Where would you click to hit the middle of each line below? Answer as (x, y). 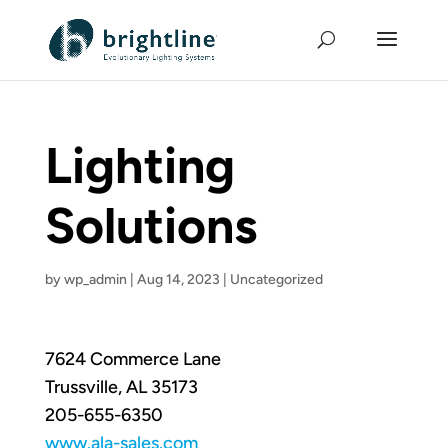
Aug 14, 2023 (178, 279)
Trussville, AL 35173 (121, 387)
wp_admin (95, 279)
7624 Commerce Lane (132, 359)
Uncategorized (276, 279)
